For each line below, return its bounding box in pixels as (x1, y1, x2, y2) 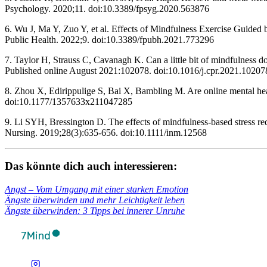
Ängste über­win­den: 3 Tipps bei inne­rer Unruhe (5, 206, 185, 216)
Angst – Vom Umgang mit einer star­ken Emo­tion (5, 184, 188, 194)
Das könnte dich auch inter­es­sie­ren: (5, 160, 177, 173)
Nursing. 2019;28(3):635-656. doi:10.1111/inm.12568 (5, 127, 207, 138)
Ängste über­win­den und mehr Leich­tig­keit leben (5, 195, 185, 205)
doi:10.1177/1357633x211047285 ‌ (5, 96, 135, 107)
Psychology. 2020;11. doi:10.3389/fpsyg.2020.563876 (5, 3, 209, 14)
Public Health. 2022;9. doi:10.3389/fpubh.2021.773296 (5, 34, 214, 45)
